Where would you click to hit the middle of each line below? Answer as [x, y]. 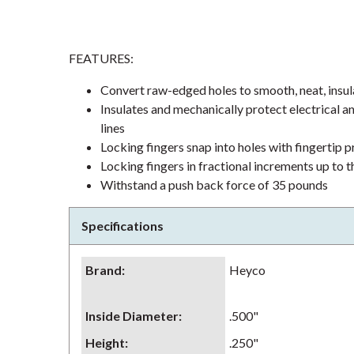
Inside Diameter [132, 316]
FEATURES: [101, 58]
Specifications [122, 226]
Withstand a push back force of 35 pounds [214, 185]
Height [105, 343]
